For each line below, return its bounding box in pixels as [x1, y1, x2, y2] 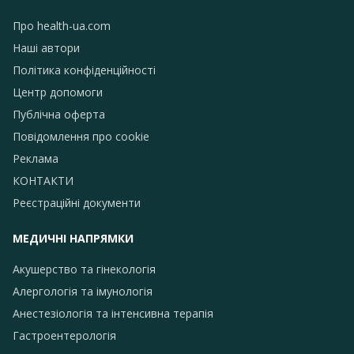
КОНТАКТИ [13, 172, 73, 188]
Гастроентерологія [13, 327, 116, 343]
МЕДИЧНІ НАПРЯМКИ [13, 230, 134, 246]
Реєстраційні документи [13, 194, 141, 210]
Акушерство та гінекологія [13, 261, 156, 277]
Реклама [13, 150, 58, 166]
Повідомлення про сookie [13, 128, 149, 144]
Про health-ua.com [13, 17, 111, 33]
